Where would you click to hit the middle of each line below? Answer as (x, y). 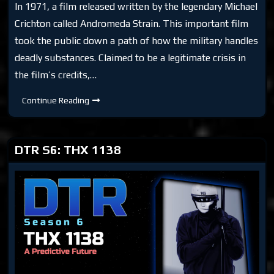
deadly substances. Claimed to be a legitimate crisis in (131, 57)
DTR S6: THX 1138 (68, 149)
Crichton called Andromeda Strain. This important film (132, 23)
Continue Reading (56, 100)
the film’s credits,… (56, 75)
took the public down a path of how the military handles (137, 40)
